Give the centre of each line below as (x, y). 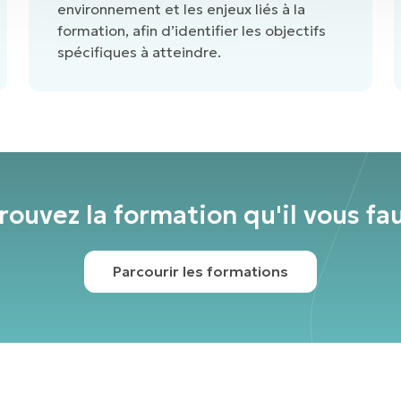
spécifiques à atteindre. (139, 52)
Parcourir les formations (200, 271)
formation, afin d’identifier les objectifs (192, 31)
